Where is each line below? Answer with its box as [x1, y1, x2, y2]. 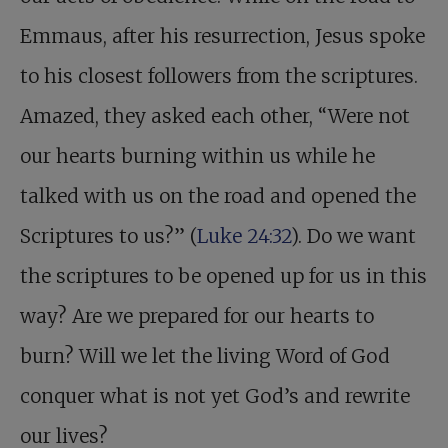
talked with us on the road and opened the [20, 184, 416, 209]
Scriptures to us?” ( [20, 224, 197, 249]
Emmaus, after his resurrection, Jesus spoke [20, 24, 425, 49]
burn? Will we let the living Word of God [20, 344, 390, 369]
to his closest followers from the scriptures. [20, 64, 418, 89]
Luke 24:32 [197, 224, 291, 249]
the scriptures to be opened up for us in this [20, 264, 427, 289]
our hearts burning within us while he [20, 144, 375, 169]
